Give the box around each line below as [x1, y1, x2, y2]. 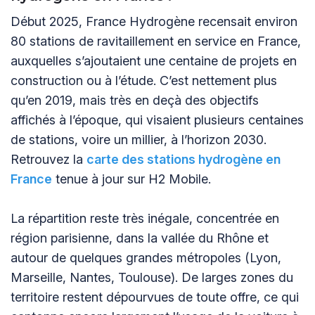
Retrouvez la [11, 152, 86, 167]
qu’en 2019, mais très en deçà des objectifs [11, 93, 259, 108]
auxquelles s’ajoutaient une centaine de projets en [11, 53, 297, 69]
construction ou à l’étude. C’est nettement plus [11, 73, 277, 89]
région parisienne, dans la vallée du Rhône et [11, 231, 269, 246]
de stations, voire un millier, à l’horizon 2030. [11, 132, 266, 148]
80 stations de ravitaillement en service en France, [11, 34, 301, 49]
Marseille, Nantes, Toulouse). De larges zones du [11, 270, 293, 285]
